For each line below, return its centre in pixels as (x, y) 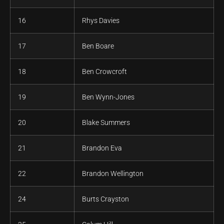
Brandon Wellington (113, 174)
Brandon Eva (102, 148)
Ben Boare (98, 46)
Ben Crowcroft (104, 72)
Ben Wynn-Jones (108, 97)
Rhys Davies (101, 21)
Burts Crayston (105, 199)
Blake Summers (106, 123)
